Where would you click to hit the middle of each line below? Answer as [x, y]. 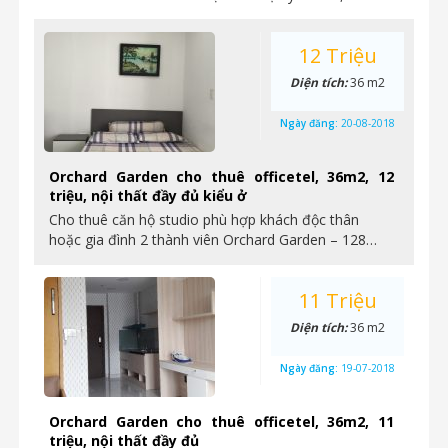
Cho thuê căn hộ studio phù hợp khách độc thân [204, 219]
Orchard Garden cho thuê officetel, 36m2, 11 [221, 421]
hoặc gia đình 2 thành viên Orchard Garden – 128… [213, 239]
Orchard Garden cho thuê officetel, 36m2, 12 [221, 176]
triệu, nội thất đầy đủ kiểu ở [148, 195]
